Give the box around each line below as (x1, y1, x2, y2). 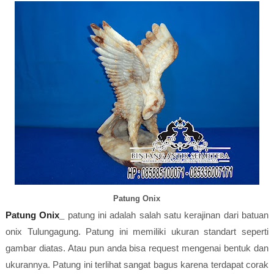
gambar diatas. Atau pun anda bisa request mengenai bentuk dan (5, 243, 269, 253)
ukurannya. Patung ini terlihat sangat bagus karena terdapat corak (5, 259, 269, 270)
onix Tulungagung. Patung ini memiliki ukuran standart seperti (5, 226, 269, 237)
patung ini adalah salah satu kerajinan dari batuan (64, 210, 269, 220)
